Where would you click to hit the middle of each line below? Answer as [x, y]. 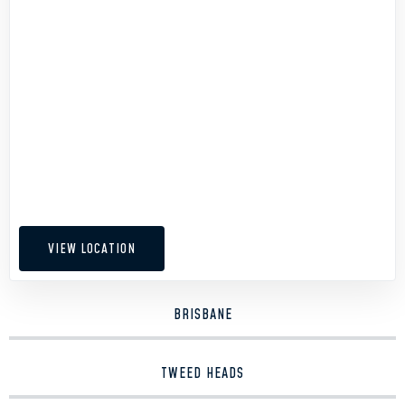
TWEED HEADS [202, 373]
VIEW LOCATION [92, 249]
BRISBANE [202, 315]
